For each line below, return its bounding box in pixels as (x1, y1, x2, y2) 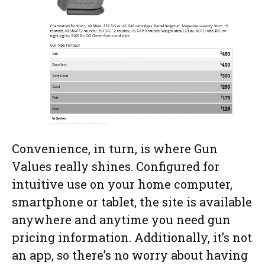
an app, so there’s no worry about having (12, 247, 248, 263)
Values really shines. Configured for (12, 159, 219, 174)
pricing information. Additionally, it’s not (12, 230, 252, 245)
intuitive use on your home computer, (12, 176, 232, 192)
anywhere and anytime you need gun (12, 212, 231, 228)
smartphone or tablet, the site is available (12, 194, 252, 210)
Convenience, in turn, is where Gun (12, 141, 218, 157)
